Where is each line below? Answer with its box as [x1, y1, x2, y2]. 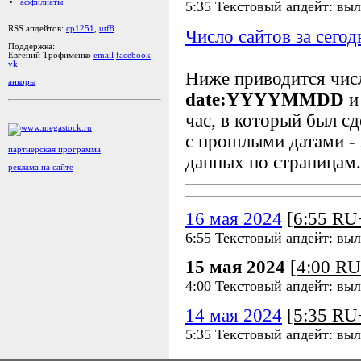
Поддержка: [8, 42, 55, 51]
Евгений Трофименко [8, 51, 93, 60]
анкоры [8, 77, 35, 86]
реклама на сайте [8, 162, 73, 172]
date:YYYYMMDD [185, 89, 344, 110]
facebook [116, 51, 151, 60]
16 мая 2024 [185, 208, 282, 229]
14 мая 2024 [185, 305, 282, 326]
